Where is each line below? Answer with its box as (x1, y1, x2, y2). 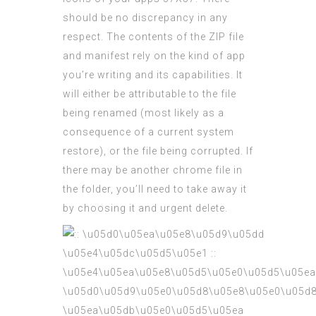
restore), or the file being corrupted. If (63, 145, 253, 157)
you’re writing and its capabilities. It (63, 69, 243, 81)
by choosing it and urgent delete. (63, 202, 228, 214)
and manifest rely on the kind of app (63, 50, 245, 62)
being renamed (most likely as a (63, 107, 224, 119)
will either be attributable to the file (63, 88, 236, 100)
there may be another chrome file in (63, 164, 243, 176)
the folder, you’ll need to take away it (63, 183, 247, 195)
